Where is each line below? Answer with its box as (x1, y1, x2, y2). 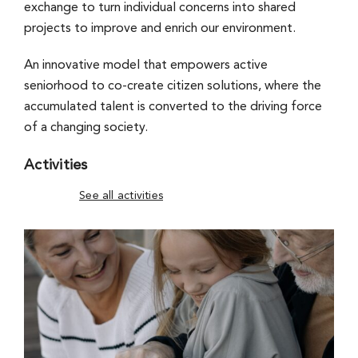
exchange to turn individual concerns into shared (23, 2, 296, 15)
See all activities (79, 190, 163, 202)
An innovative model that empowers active (23, 59, 268, 73)
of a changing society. (23, 121, 148, 135)
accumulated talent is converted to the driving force (23, 101, 322, 114)
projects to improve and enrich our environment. (23, 22, 296, 36)
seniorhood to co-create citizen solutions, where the (23, 80, 321, 93)
